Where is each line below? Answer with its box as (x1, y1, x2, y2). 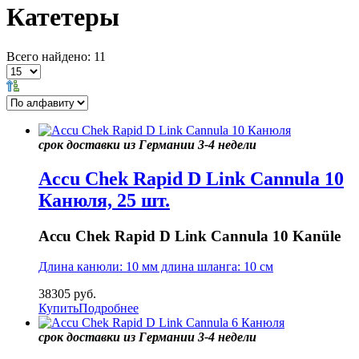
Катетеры (6, 2, 119, 32)
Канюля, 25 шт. (38, 189, 170, 211)
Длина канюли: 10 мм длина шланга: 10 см (38, 260, 273, 274)
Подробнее (79, 301, 139, 316)
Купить (38, 301, 79, 316)
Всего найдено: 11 (6, 49, 106, 63)
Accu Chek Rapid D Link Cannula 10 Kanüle (38, 227, 341, 244)
